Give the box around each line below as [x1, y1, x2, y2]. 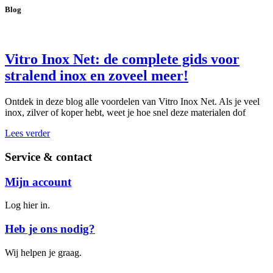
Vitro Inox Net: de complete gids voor [5, 51, 239, 68]
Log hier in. [5, 200, 50, 211]
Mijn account [5, 175, 71, 188]
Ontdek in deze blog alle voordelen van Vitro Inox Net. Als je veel [5, 96, 260, 107]
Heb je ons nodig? [5, 222, 95, 236]
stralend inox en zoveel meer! [5, 68, 188, 84]
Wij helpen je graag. [5, 247, 82, 258]
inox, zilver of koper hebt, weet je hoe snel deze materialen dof [5, 107, 246, 118]
